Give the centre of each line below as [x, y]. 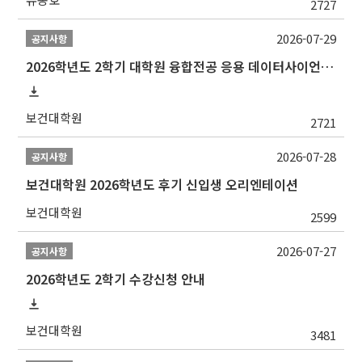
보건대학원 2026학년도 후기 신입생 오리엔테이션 [162, 185]
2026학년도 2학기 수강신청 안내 [116, 279]
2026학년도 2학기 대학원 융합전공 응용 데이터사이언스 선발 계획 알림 [328, 67]
